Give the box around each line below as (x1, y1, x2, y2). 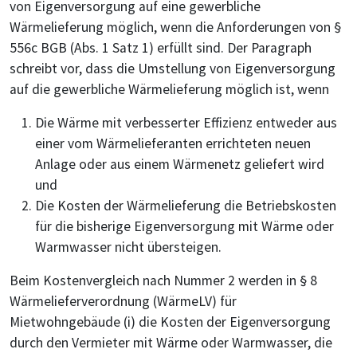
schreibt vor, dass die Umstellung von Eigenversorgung (10, 59, 335, 77)
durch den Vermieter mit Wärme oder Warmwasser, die (10, 333, 332, 351)
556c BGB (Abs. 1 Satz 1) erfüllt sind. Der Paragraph (10, 38, 312, 57)
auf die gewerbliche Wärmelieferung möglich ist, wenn (10, 80, 329, 98)
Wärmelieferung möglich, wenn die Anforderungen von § (10, 18, 341, 36)
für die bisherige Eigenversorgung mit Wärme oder (35, 217, 334, 235)
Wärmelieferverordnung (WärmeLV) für (10, 292, 237, 310)
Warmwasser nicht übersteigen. (35, 237, 222, 256)
